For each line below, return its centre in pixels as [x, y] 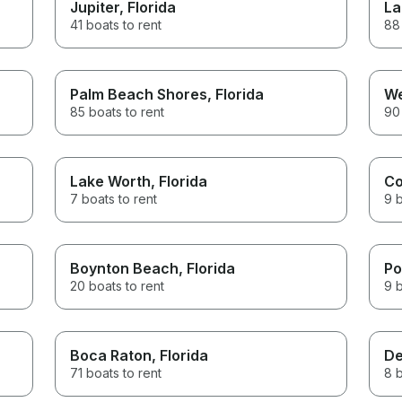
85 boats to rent [118, 111]
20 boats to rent [118, 285]
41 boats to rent [116, 24]
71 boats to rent [116, 372]
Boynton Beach [125, 268]
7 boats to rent [114, 198]
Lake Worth [111, 181]
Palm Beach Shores [139, 94]
